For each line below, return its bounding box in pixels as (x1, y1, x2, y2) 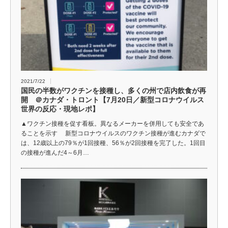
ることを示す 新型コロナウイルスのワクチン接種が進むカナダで (21, 129, 206, 137)
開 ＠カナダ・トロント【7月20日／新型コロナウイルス (21, 95, 204, 104)
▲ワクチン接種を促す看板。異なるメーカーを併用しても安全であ (21, 120, 204, 127)
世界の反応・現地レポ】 (21, 104, 99, 113)
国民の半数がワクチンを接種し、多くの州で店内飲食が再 (21, 86, 206, 95)
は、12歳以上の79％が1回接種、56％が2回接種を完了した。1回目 (21, 139, 206, 147)
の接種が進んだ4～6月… (21, 149, 89, 156)
